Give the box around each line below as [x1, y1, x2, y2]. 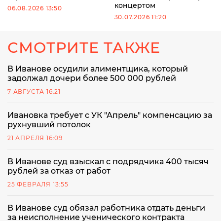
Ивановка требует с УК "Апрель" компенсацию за [7, 110, 212, 120]
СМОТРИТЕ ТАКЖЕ [7, 38, 160, 57]
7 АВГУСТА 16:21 [7, 88, 61, 96]
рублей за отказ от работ [7, 166, 110, 176]
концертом [114, 1, 155, 10]
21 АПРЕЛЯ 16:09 [7, 134, 63, 142]
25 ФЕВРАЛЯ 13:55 [7, 181, 69, 188]
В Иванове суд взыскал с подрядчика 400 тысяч [7, 157, 209, 167]
